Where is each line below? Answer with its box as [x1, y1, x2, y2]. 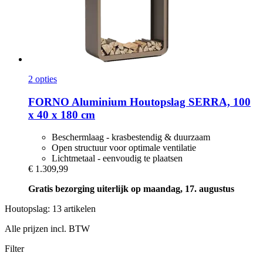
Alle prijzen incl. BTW [5, 224, 90, 234]
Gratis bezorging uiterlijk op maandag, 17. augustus [28, 184, 234, 194]
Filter [5, 244, 24, 254]
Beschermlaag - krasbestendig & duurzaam [52, 132, 210, 143]
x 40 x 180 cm [28, 108, 95, 121]
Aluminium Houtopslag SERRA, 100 [69, 95, 251, 108]
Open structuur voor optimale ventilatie [52, 143, 196, 153]
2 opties [28, 73, 57, 84]
